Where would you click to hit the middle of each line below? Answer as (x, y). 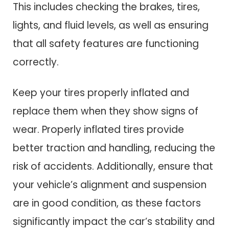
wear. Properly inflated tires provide (98, 130)
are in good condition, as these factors (107, 203)
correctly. (36, 62)
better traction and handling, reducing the (114, 148)
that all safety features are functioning (106, 43)
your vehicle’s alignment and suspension (110, 185)
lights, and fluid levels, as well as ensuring (111, 25)
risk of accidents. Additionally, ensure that (113, 167)
